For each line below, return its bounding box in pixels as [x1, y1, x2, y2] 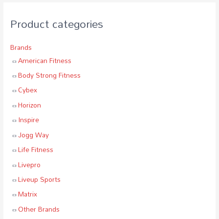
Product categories [10, 13, 104, 35]
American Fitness [18, 53, 72, 67]
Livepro [18, 157, 41, 171]
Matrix [18, 187, 38, 201]
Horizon [18, 98, 42, 111]
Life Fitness [18, 143, 54, 156]
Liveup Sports [18, 172, 61, 186]
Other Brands [18, 202, 60, 216]
